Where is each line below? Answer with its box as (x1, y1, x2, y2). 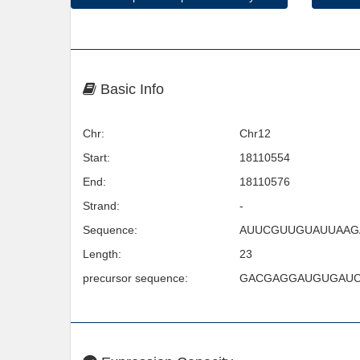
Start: (83, 151, 110, 164)
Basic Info (96, 81, 164, 97)
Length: (83, 247, 121, 260)
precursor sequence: (83, 272, 188, 284)
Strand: (83, 199, 120, 212)
